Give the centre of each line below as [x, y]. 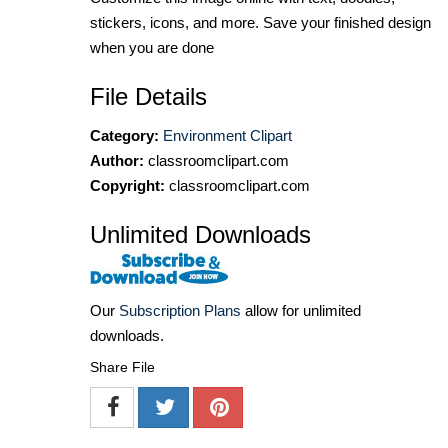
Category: [124, 135]
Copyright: [127, 185]
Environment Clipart [227, 135]
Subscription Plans [180, 310]
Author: [117, 160]
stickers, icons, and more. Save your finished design [260, 22]
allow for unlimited [301, 310]
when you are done [152, 47]
